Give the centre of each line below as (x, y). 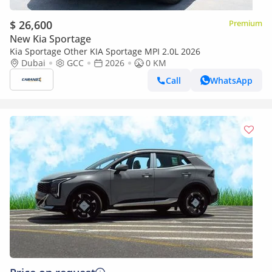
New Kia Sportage (50, 39)
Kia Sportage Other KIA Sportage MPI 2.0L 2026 (105, 51)
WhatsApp (231, 80)
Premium (246, 23)
